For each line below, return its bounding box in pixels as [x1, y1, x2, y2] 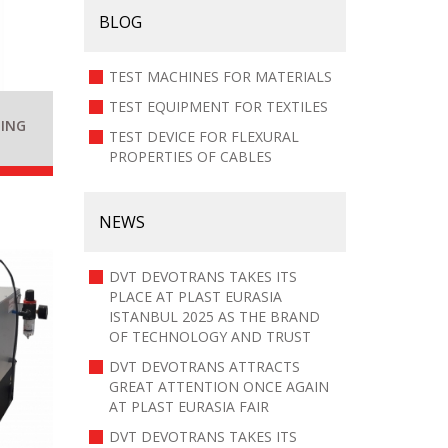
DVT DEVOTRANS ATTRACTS [108, 357, 300, 376]
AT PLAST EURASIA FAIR [108, 397, 269, 416]
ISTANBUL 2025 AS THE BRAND [108, 307, 320, 326]
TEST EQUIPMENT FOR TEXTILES [108, 97, 328, 116]
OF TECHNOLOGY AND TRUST [108, 327, 311, 346]
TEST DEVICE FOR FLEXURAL [108, 127, 299, 146]
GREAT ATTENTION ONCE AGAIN [108, 377, 329, 396]
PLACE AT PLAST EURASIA [108, 287, 282, 306]
